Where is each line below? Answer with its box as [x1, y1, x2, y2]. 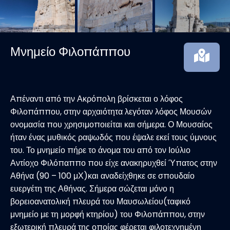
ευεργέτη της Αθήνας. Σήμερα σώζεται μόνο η [10, 183, 174, 195]
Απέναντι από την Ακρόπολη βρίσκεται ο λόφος [10, 93, 183, 105]
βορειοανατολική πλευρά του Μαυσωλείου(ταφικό [10, 196, 190, 208]
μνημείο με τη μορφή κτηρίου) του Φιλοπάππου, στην [10, 208, 205, 221]
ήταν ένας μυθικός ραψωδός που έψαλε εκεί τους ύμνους [10, 131, 217, 144]
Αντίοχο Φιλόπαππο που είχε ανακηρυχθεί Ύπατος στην [10, 157, 217, 169]
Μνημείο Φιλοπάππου [10, 43, 130, 61]
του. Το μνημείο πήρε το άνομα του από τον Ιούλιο [10, 144, 190, 157]
